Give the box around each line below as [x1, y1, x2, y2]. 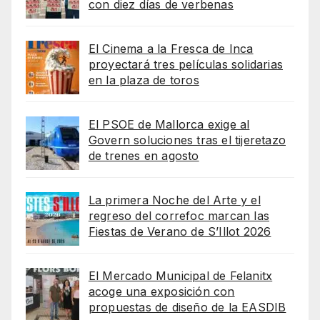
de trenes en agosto [88, 148, 199, 163]
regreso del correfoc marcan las [88, 208, 269, 223]
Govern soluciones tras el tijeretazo [88, 132, 286, 147]
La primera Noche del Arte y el [88, 192, 261, 207]
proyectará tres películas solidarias [88, 56, 283, 71]
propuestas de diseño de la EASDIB [88, 299, 286, 314]
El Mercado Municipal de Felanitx [88, 268, 273, 283]
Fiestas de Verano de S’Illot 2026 [88, 224, 271, 239]
